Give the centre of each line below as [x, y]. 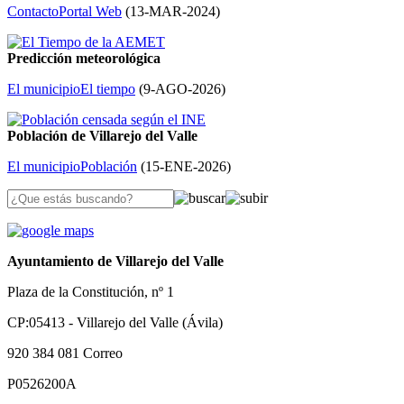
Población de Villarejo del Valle [102, 136]
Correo [103, 353]
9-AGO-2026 [182, 89]
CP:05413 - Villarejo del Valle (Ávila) [115, 323]
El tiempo [108, 89]
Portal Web [90, 12]
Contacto [33, 12]
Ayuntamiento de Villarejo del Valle [115, 262]
